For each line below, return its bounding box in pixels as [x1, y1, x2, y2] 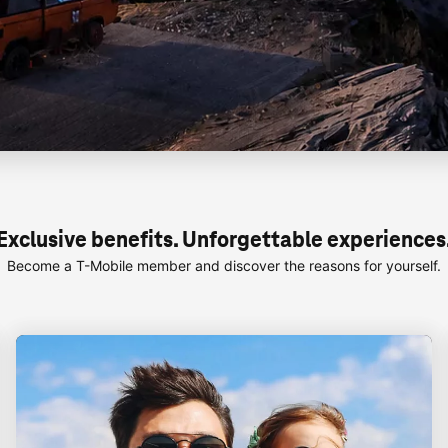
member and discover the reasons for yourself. [133, 257, 441, 274]
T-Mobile [76, 257, 133, 274]
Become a [7, 257, 76, 274]
